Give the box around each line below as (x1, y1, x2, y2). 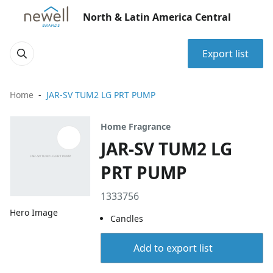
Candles (110, 213, 144, 224)
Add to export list (133, 241, 213, 255)
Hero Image (10, 207, 58, 219)
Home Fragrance (101, 121, 171, 132)
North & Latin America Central (83, 10, 231, 24)
